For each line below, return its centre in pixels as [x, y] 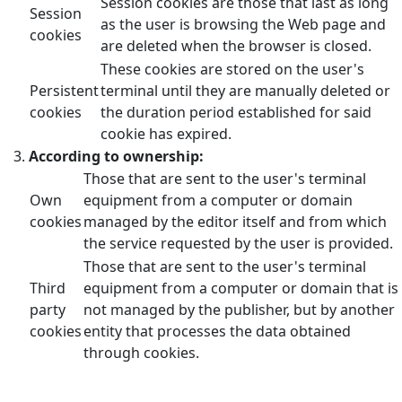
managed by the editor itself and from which [235, 221]
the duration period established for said [236, 112]
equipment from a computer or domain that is [241, 288]
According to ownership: [116, 156]
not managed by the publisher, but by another [239, 309]
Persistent [64, 90]
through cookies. [141, 352]
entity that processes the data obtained [217, 331]
